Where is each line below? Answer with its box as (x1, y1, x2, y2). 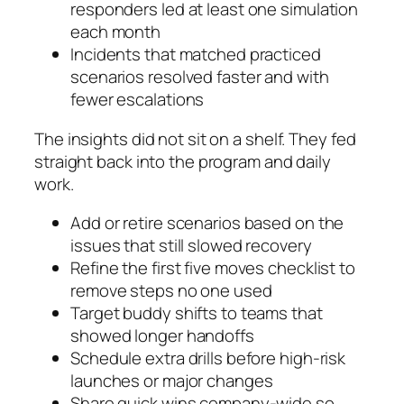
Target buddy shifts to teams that (70, 301, 323, 326)
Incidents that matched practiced (70, 42, 321, 67)
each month (70, 20, 161, 44)
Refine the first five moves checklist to (70, 256, 355, 280)
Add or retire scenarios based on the (70, 211, 344, 235)
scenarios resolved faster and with (70, 65, 329, 89)
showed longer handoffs (70, 324, 254, 348)
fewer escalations (70, 87, 205, 112)
